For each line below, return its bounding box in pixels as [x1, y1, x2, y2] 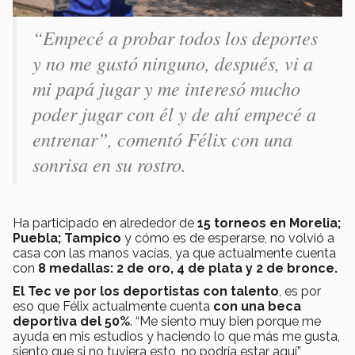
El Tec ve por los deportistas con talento [13, 284, 279, 300]
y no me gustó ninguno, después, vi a [32, 50, 313, 76]
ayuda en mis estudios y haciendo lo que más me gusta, [13, 329, 340, 345]
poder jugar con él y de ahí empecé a [32, 101, 316, 127]
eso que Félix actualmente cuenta [13, 299, 213, 315]
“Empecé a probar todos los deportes [32, 25, 318, 51]
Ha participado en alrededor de [13, 216, 197, 231]
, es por [279, 284, 321, 300]
